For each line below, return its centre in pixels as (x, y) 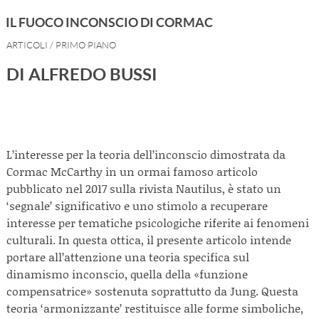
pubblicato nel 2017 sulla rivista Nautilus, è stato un (144, 188)
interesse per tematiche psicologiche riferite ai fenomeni (158, 223)
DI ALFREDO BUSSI (82, 74)
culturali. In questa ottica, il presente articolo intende (149, 240)
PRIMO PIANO (86, 46)
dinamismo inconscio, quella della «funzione (127, 274)
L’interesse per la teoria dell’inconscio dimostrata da (146, 154)
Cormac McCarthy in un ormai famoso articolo (132, 171)
